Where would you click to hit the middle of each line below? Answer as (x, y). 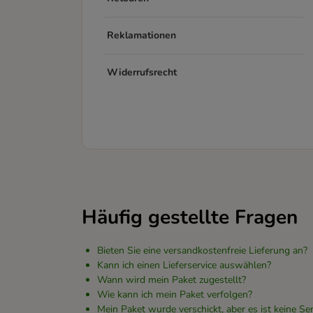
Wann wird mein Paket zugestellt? (172, 280)
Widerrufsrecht (142, 72)
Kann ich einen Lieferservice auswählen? (184, 265)
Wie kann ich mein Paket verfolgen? (175, 294)
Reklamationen (141, 35)
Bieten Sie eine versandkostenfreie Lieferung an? (202, 250)
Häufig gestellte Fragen (190, 217)
